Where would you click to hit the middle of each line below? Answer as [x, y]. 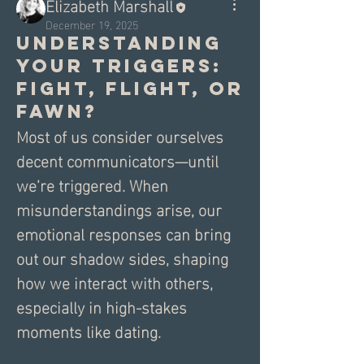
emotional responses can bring [123, 233]
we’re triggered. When [92, 184]
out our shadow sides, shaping [122, 257]
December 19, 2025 [92, 24]
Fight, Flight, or [130, 89]
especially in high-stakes [102, 306]
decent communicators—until [117, 160]
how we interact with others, [115, 282]
